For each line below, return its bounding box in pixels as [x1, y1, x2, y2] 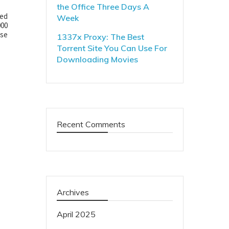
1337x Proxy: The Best [56, 32, 144, 42]
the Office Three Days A [56, 2, 149, 12]
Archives [56, 187, 89, 197]
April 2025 [56, 209, 96, 219]
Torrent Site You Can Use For [56, 43, 167, 53]
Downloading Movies [56, 54, 138, 64]
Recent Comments [56, 119, 125, 129]
